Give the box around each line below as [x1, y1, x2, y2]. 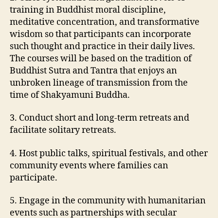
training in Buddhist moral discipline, [10, 4, 166, 16]
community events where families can [10, 160, 168, 171]
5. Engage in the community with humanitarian [10, 195, 206, 206]
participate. [10, 172, 57, 183]
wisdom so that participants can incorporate [10, 28, 191, 40]
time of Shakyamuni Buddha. [10, 89, 130, 101]
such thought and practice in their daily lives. [10, 40, 195, 52]
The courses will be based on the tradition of [10, 53, 192, 64]
